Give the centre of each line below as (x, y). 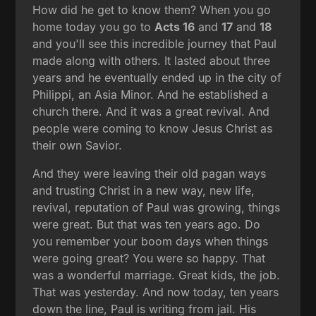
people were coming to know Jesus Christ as (153, 128)
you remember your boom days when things (151, 241)
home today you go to (94, 26)
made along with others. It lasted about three (152, 60)
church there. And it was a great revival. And (151, 111)
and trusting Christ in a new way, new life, (144, 190)
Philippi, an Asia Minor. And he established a (151, 94)
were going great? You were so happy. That (149, 258)
